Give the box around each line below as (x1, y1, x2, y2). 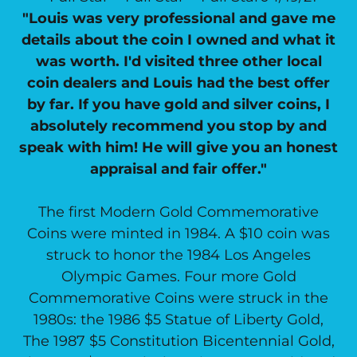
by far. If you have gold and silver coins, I (27, 96, 330, 113)
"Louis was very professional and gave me (22, 10, 335, 27)
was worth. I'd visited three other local (35, 53, 322, 70)
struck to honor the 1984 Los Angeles (46, 246, 311, 264)
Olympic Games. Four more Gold (61, 268, 296, 285)
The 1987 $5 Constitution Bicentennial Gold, (22, 332, 335, 350)
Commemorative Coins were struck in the (29, 289, 328, 307)
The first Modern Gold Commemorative (38, 203, 319, 221)
